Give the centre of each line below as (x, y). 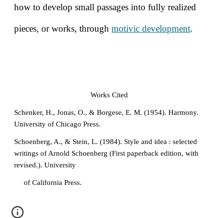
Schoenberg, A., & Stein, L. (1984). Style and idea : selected (106, 142)
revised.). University (46, 165)
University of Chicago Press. (58, 124)
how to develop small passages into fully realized (105, 7)
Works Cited (109, 95)
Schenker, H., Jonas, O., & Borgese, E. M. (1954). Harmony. (107, 112)
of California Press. (53, 182)
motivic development (151, 28)
